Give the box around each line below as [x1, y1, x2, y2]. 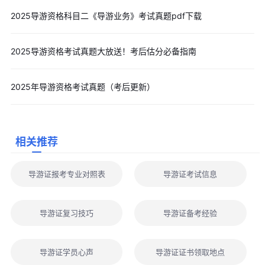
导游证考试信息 [163, 169, 218, 179]
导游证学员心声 [40, 247, 94, 257]
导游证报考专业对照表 [28, 169, 105, 179]
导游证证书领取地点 [156, 247, 225, 257]
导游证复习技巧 [40, 208, 94, 218]
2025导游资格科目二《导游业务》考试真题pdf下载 [10, 11, 202, 21]
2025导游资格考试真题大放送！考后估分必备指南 [10, 46, 196, 57]
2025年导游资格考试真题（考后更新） [10, 82, 155, 92]
